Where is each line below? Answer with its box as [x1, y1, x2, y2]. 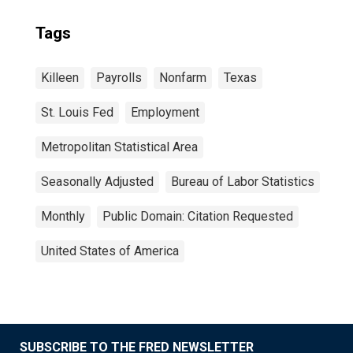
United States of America [41, 243, 179, 258]
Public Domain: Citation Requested [102, 209, 293, 224]
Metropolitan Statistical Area [41, 139, 198, 154]
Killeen [41, 70, 79, 85]
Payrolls [96, 70, 142, 85]
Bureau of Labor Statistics [171, 174, 314, 189]
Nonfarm [159, 70, 206, 85]
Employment [131, 105, 199, 120]
